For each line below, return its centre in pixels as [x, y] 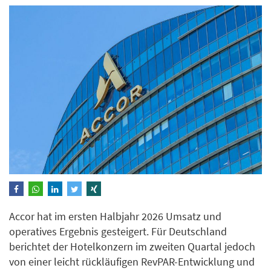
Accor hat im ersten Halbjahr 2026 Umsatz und [115, 216]
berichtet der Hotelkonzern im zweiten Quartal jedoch [132, 246]
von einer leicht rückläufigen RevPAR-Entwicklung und [132, 261]
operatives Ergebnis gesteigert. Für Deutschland [118, 231]
